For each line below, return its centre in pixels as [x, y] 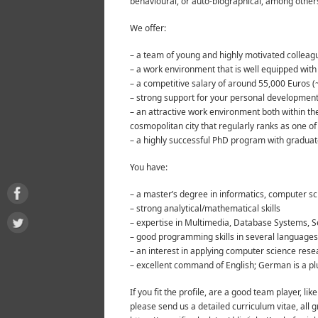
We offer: [148, 28]
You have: [149, 168]
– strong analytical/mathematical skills [205, 209]
